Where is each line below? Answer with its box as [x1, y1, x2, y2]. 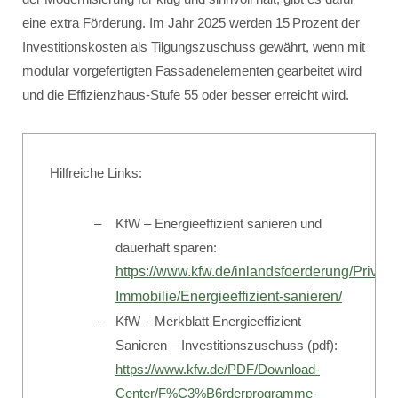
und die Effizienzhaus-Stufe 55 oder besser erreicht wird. [22, 87, 349, 102]
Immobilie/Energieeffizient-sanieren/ [115, 289, 342, 304]
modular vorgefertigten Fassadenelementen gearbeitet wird [22, 63, 362, 78]
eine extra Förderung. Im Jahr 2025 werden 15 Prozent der [22, 15, 360, 30]
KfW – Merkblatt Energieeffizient [115, 314, 301, 329]
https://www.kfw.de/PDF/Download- [115, 362, 320, 377]
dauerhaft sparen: [115, 240, 217, 255]
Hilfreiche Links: [50, 165, 142, 180]
